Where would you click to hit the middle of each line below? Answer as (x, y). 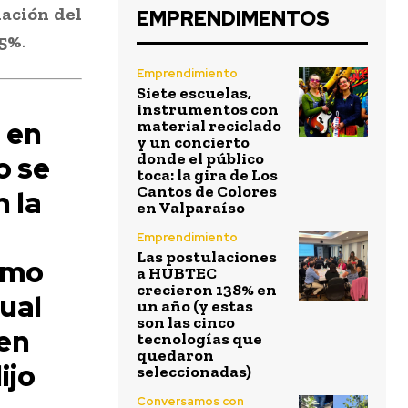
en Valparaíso (191, 208)
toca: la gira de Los (207, 175)
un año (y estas (195, 306)
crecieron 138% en (207, 290)
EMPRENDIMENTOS (233, 19)
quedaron (175, 356)
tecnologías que (199, 339)
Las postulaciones (207, 257)
